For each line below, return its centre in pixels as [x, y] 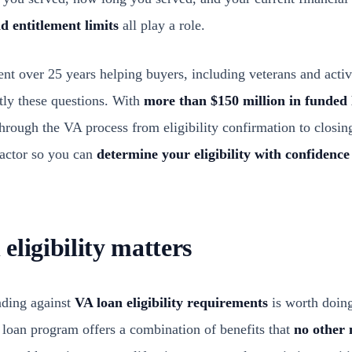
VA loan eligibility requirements [171, 302]
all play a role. [162, 25]
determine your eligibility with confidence [223, 154]
